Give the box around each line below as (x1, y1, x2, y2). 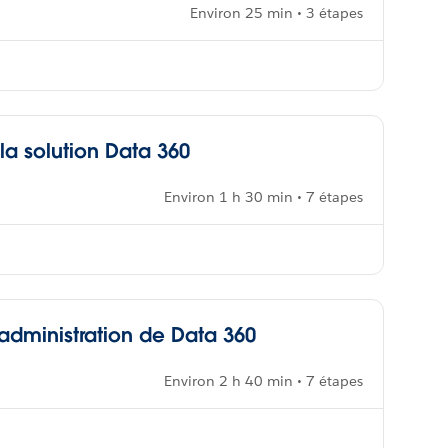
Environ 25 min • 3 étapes (190, 4, 363, 22)
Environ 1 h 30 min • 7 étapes (164, 188, 363, 206)
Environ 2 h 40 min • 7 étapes (164, 372, 363, 390)
